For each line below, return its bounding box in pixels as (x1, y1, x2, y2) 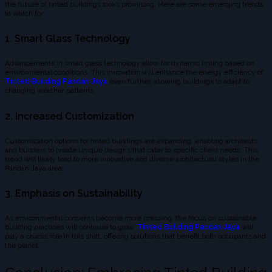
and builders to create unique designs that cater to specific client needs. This (5, 145, 258, 154)
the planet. (5, 241, 40, 250)
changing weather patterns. (5, 86, 95, 95)
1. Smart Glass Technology (5, 33, 131, 45)
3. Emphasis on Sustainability (5, 188, 143, 200)
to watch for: (5, 8, 45, 18)
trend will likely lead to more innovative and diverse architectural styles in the (5, 154, 259, 163)
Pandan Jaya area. (5, 163, 64, 172)
